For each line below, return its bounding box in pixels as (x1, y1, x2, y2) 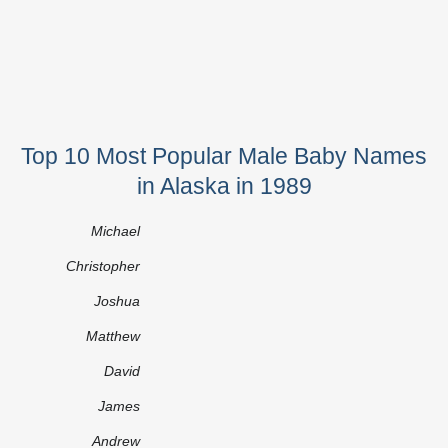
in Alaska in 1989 (136, 172, 312, 199)
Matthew (86, 327, 140, 344)
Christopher (66, 257, 140, 274)
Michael (91, 222, 140, 239)
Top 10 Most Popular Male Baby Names (21, 142, 427, 169)
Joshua (94, 292, 140, 309)
